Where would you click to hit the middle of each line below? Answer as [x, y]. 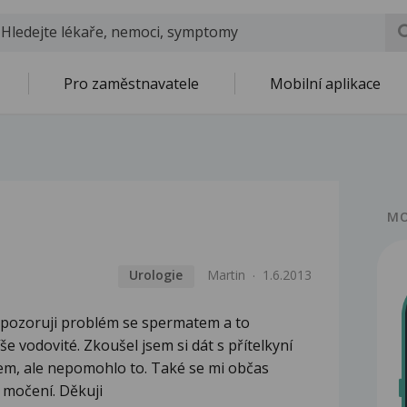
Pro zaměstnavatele [131, 84]
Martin [227, 275]
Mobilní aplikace [325, 84]
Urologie [156, 275]
